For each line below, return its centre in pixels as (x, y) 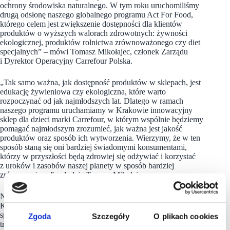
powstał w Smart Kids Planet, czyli (146, 196)
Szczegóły (110, 216)
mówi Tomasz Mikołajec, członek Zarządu (119, 51)
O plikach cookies (186, 216)
